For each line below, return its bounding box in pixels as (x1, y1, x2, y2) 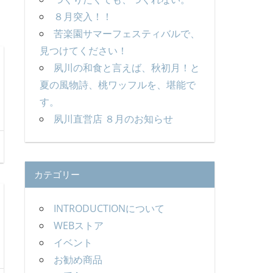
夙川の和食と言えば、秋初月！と (53, 60, 200, 74)
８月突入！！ (53, 9, 112, 23)
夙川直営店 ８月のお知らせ (53, 112, 173, 126)
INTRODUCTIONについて (53, 202, 165, 216)
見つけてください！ (39, 43, 127, 57)
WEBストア (53, 219, 104, 233)
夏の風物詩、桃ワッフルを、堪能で (39, 77, 196, 91)
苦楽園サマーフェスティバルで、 (53, 26, 200, 40)
